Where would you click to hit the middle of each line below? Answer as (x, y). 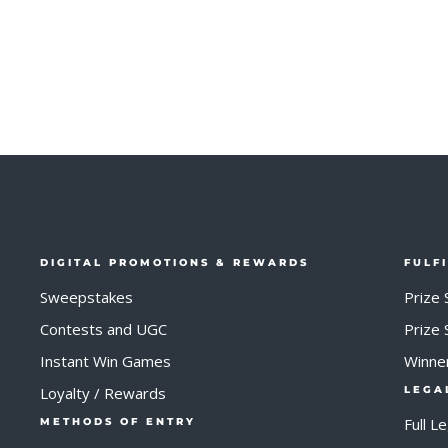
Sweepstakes (86, 297)
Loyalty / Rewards (103, 393)
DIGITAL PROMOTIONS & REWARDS (174, 262)
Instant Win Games (105, 361)
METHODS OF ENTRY (118, 421)
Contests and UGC (103, 329)
